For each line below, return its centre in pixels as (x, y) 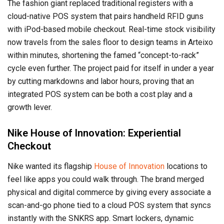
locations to (186, 166)
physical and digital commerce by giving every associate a (109, 192)
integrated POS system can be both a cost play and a (100, 94)
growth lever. (30, 107)
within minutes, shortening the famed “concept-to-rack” (103, 55)
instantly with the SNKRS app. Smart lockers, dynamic (100, 218)
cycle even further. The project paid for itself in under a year (111, 68)
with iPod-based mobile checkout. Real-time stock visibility (111, 29)
